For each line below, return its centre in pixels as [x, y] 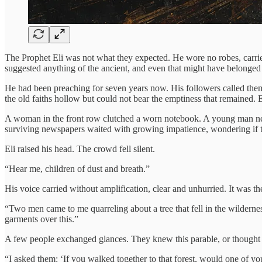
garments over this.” [42, 219]
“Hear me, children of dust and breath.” [77, 168]
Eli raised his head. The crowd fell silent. [80, 149]
